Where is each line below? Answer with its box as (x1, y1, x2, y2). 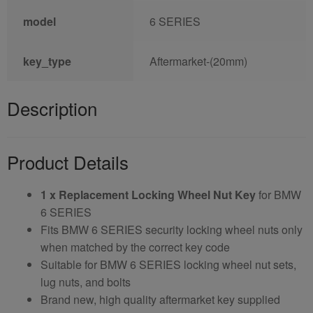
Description (7, 95, 97, 122)
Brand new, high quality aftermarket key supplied (41, 291, 280, 307)
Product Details (7, 148, 129, 175)
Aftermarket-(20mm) (149, 53, 247, 70)
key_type (22, 53, 71, 70)
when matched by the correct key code (41, 238, 230, 255)
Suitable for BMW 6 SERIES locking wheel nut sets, (41, 256, 296, 272)
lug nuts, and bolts (41, 273, 131, 290)
